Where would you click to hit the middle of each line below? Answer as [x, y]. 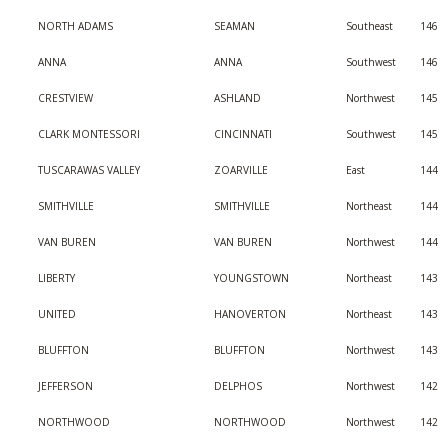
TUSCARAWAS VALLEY [89, 170]
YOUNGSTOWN [251, 278]
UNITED [57, 314]
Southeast [369, 26]
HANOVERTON [250, 314]
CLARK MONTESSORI [89, 134]
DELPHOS [238, 386]
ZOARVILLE [241, 170]
